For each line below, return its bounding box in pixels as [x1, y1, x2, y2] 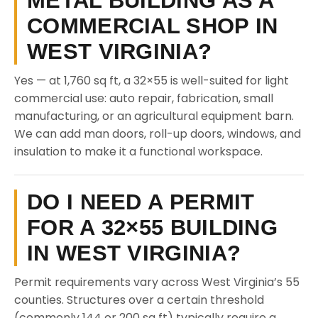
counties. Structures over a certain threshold [14, 292, 264, 308]
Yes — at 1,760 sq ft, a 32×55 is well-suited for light [14, 72, 289, 89]
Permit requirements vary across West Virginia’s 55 [14, 274, 300, 290]
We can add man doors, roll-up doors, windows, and [14, 126, 301, 142]
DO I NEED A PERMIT [27, 190, 255, 214]
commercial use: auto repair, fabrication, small [14, 90, 273, 106]
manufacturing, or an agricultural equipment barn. [14, 108, 294, 124]
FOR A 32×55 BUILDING [27, 215, 278, 240]
